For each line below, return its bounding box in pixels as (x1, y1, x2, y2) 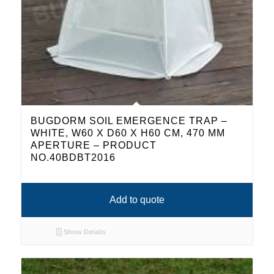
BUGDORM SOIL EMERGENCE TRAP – (30, 115, 228, 126)
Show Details (62, 228, 106, 235)
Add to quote (109, 194, 165, 205)
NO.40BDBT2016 (30, 152, 116, 163)
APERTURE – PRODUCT (30, 139, 157, 150)
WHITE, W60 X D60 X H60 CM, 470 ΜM (30, 127, 225, 138)
